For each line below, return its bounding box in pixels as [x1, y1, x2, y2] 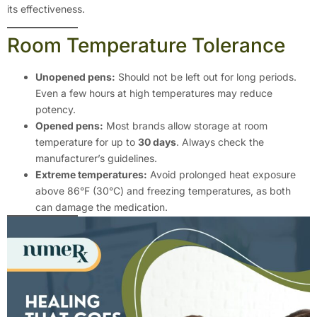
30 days [138, 135, 176, 148]
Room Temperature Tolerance [7, 33, 285, 57]
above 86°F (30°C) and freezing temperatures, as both [35, 184, 291, 197]
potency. [35, 103, 76, 115]
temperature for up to [35, 135, 138, 148]
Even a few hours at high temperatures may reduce [35, 86, 272, 99]
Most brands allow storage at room [103, 119, 267, 132]
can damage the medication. [35, 200, 168, 213]
